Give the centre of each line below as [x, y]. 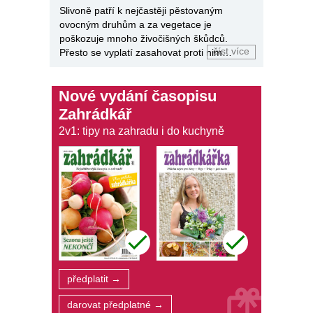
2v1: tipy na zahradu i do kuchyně [141, 131]
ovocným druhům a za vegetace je [136, 24]
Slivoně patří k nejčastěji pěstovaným [141, 10]
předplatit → [94, 279]
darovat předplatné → [115, 305]
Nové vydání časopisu [138, 96]
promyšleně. [87, 66]
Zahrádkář [95, 114]
